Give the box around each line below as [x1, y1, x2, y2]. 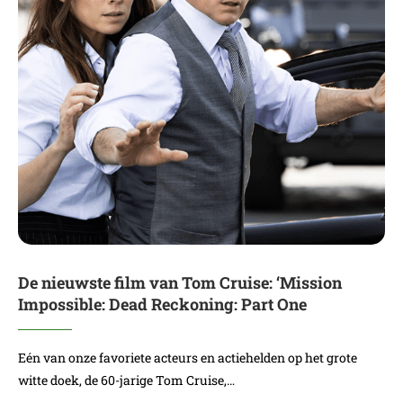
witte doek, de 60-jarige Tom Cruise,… [18, 372, 235, 389]
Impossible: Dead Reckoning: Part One [18, 293, 307, 315]
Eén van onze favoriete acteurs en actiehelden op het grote [18, 349, 357, 366]
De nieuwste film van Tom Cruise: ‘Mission [18, 272, 342, 293]
